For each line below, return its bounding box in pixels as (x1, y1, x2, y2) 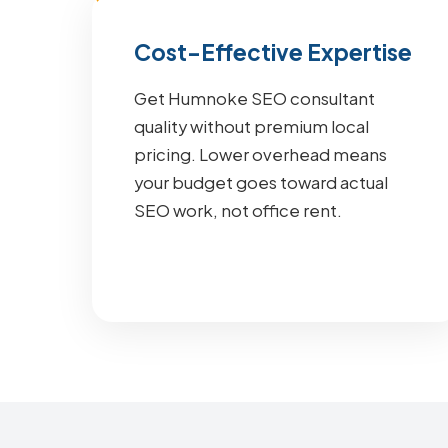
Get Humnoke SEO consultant (134, 88, 375, 109)
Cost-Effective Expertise (134, 38, 412, 66)
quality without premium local (134, 116, 369, 137)
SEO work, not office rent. (134, 200, 342, 221)
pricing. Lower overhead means (134, 144, 387, 165)
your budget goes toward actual (134, 172, 388, 193)
